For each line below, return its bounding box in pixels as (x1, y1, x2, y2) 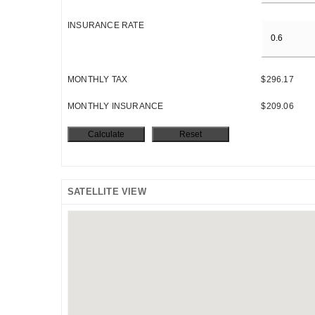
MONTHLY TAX (67, 74, 128, 84)
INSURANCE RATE (67, 20, 144, 31)
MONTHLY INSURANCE (67, 101, 164, 111)
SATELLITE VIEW (67, 186, 146, 197)
